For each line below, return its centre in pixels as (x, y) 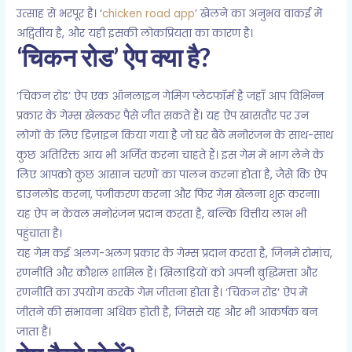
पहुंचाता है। (40, 234)
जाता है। (34, 332)
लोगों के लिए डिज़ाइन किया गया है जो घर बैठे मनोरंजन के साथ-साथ (175, 136)
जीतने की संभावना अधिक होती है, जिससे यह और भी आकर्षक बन (167, 313)
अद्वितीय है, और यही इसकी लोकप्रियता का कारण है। (135, 34)
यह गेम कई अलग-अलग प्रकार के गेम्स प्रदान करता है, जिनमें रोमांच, (175, 254)
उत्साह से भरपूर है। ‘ (60, 14)
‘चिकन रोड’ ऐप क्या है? (114, 57)
